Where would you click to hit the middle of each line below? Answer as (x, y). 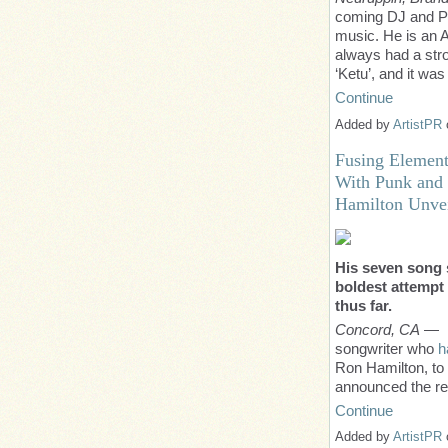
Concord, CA (377, 329)
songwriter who (386, 348)
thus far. (363, 305)
